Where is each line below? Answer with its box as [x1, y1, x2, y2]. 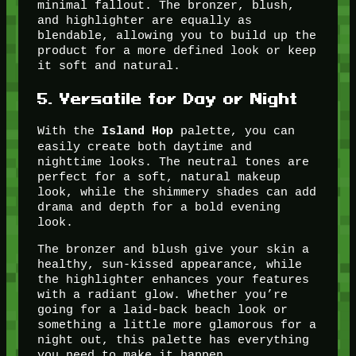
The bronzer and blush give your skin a [37, 242, 309, 257]
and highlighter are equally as [37, 14, 252, 28]
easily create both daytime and [37, 140, 252, 154]
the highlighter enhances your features [37, 273, 309, 287]
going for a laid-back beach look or [37, 303, 288, 317]
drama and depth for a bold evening [37, 200, 281, 215]
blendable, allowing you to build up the [37, 29, 316, 43]
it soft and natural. [37, 59, 180, 73]
